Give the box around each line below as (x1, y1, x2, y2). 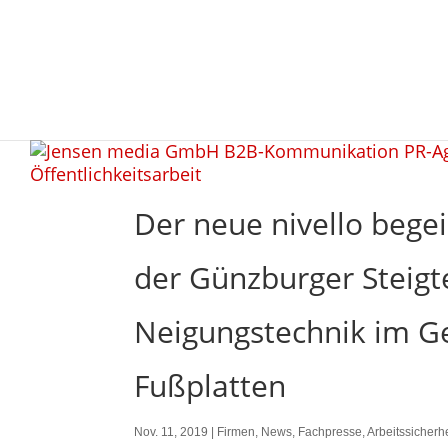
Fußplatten (134, 365, 287, 406)
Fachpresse (298, 425, 363, 439)
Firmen (217, 425, 256, 439)
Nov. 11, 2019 (134, 425, 209, 439)
